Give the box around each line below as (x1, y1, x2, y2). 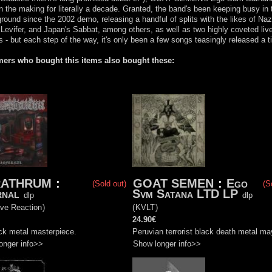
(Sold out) (92, 179, 126, 189)
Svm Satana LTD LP (132, 187, 238, 201)
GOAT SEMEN (133, 177, 214, 191)
